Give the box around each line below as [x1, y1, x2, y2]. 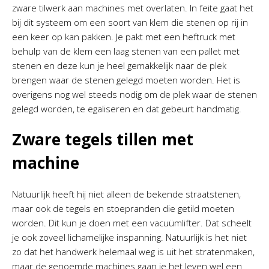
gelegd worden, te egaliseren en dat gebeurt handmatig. [12, 103, 244, 115]
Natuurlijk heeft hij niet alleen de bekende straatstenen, [12, 188, 241, 200]
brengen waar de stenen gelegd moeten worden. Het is [12, 74, 240, 86]
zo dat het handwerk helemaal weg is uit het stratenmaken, [12, 246, 255, 258]
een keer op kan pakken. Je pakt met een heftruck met [12, 31, 235, 43]
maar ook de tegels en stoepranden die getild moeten [12, 202, 234, 214]
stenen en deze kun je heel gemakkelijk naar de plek [12, 59, 226, 71]
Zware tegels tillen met [12, 128, 193, 150]
